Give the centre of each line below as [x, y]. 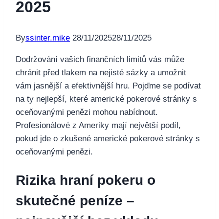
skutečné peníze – [75, 200]
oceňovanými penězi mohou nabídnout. [87, 112]
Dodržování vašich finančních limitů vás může [100, 60]
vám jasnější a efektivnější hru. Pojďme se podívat [108, 86]
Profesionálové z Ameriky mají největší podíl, [98, 126]
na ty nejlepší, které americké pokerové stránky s [106, 99]
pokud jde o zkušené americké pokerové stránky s [108, 139]
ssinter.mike [48, 38]
